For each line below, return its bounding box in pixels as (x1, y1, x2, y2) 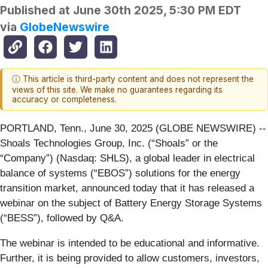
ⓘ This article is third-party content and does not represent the (12, 74, 254, 84)
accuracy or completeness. (12, 95, 117, 105)
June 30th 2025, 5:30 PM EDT (73, 3, 241, 18)
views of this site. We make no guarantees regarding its (12, 85, 223, 95)
